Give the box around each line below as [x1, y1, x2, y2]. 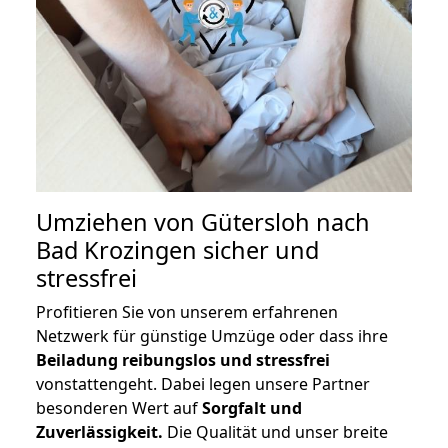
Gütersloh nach [201, 206, 370, 239]
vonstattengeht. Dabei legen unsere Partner [36, 373, 370, 396]
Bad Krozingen [36, 234, 197, 267]
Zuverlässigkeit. [36, 421, 163, 444]
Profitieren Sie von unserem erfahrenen [36, 301, 338, 324]
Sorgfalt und [202, 397, 302, 420]
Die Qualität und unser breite [163, 421, 388, 444]
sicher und [197, 234, 319, 267]
